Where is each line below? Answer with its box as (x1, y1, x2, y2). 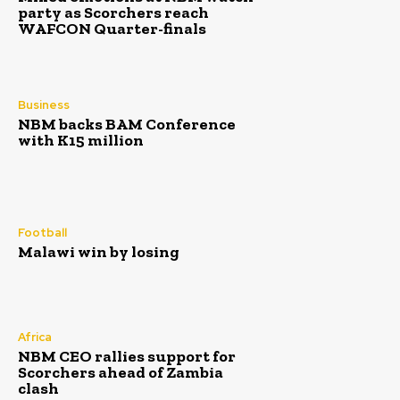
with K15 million (18, 130, 144, 151)
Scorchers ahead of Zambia (18, 362, 223, 382)
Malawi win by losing (18, 242, 179, 262)
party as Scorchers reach (18, 2, 209, 22)
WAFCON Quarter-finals (18, 18, 206, 38)
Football (18, 225, 67, 241)
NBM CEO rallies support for (18, 346, 236, 366)
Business (18, 97, 70, 113)
